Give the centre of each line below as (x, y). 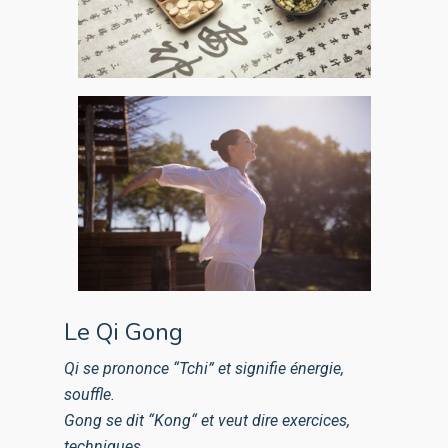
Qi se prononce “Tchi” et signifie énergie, (204, 369)
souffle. (90, 395)
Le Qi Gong (124, 332)
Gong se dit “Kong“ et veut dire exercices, (207, 421)
